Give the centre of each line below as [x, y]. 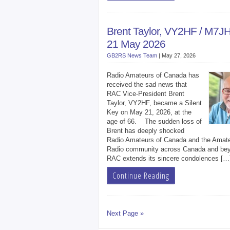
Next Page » [125, 213]
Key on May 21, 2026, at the [149, 112]
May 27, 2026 [179, 55]
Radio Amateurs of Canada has [153, 75]
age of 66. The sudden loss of [154, 121]
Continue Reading [141, 176]
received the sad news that [147, 84]
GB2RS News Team [132, 55]
